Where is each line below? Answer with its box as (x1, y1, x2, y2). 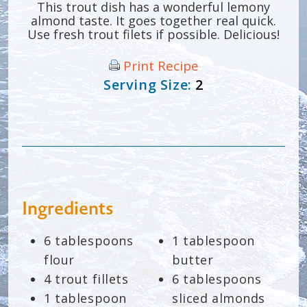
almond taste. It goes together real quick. (31, 12, 276, 29)
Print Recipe (123, 57, 199, 75)
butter (172, 251, 214, 269)
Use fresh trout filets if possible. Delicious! (27, 26, 280, 43)
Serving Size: (103, 75, 196, 95)
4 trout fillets (44, 271, 129, 288)
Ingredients (22, 195, 114, 224)
